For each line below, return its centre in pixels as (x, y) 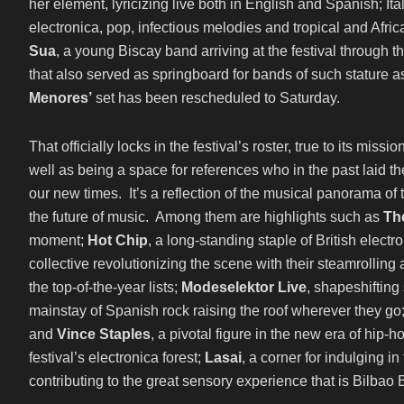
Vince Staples (104, 334)
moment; (56, 240)
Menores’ (60, 98)
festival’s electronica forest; (115, 358)
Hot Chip (116, 240)
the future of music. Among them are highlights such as (204, 217)
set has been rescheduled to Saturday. (216, 98)
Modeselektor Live (242, 287)
